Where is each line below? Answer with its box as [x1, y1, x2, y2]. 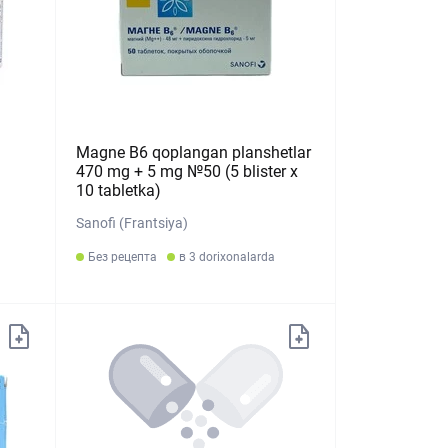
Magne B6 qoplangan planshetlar [76, 143, 312, 162]
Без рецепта [88, 250, 158, 264]
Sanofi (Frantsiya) [76, 215, 189, 231]
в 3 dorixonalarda [179, 250, 276, 264]
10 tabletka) [76, 181, 162, 200]
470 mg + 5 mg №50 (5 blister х [76, 162, 299, 181]
